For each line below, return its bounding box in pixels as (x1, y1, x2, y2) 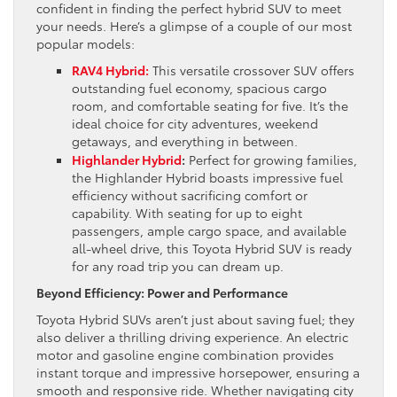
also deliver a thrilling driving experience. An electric (36, 328, 348, 346)
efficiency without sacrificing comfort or (72, 186, 307, 205)
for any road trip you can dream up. (72, 257, 284, 276)
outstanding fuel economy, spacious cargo (72, 79, 327, 97)
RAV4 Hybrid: (72, 61, 149, 80)
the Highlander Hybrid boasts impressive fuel (72, 168, 343, 187)
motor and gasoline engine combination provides (36, 346, 334, 364)
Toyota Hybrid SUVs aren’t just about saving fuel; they (36, 310, 354, 329)
